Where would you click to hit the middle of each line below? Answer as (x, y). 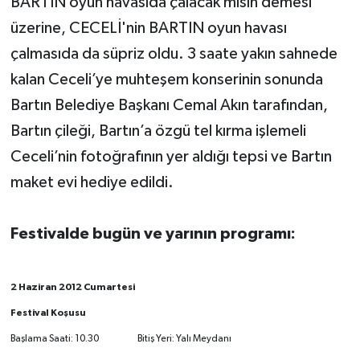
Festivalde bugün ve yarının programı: (153, 233)
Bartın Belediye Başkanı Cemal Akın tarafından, (169, 105)
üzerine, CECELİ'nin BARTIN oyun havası (148, 28)
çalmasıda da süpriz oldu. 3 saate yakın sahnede (174, 53)
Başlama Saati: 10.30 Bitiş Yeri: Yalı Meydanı (121, 339)
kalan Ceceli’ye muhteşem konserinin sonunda (166, 79)
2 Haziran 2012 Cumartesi (72, 286)
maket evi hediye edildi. (92, 182)
